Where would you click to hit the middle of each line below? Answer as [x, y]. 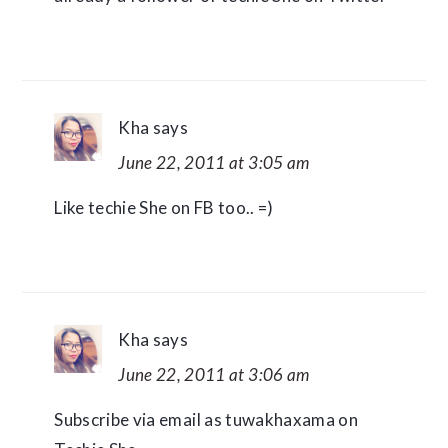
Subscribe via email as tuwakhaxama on [206, 419]
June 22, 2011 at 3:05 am [214, 162]
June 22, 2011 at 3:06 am [214, 374]
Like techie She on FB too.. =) [164, 207]
